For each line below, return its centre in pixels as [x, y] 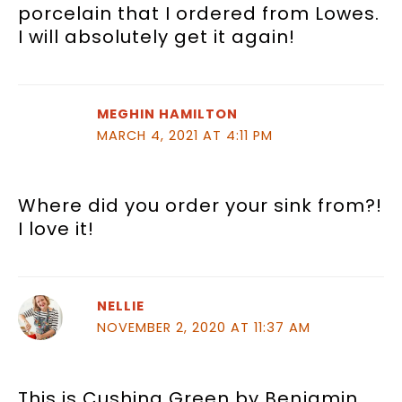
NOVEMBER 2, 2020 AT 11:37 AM [203, 328]
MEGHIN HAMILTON [167, 114]
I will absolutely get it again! [157, 37]
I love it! [56, 229]
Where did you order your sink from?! [200, 206]
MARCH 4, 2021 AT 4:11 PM [184, 136]
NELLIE [120, 306]
